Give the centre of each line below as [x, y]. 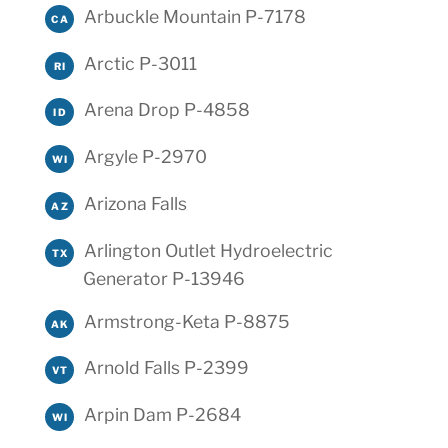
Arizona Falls [135, 204]
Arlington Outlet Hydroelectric [208, 250]
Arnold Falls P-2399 [166, 368]
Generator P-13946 [163, 278]
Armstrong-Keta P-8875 [186, 321]
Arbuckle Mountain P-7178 [194, 16]
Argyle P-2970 [145, 157]
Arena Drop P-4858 [166, 110]
